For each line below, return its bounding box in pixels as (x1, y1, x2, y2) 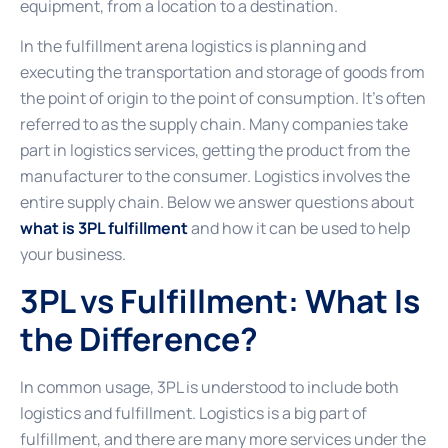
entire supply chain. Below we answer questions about (20, 191, 414, 214)
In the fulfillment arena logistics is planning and (20, 35, 366, 58)
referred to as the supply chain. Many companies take (20, 113, 408, 136)
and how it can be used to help (188, 217, 410, 240)
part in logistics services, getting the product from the (20, 139, 410, 162)
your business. (20, 243, 126, 266)
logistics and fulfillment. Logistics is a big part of (20, 401, 367, 424)
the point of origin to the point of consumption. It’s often (20, 87, 426, 110)
